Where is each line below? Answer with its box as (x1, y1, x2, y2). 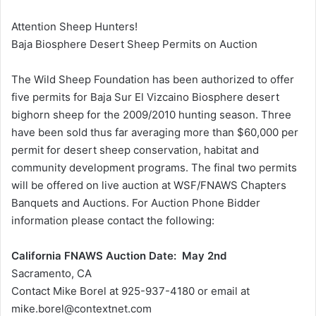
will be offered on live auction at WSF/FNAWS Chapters (11, 178, 286, 193)
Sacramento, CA (11, 267, 92, 281)
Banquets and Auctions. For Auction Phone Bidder (11, 196, 260, 210)
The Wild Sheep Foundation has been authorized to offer (11, 73, 294, 87)
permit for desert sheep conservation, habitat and (11, 143, 259, 157)
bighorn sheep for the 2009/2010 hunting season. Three (11, 108, 291, 122)
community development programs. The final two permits (11, 161, 297, 175)
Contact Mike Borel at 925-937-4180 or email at (11, 284, 250, 298)
